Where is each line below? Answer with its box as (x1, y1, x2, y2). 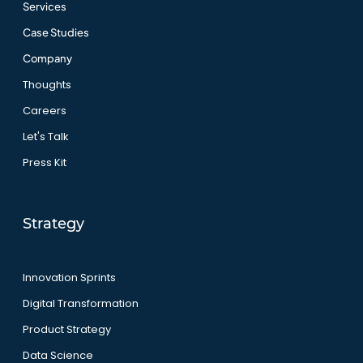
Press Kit (22, 154, 66, 170)
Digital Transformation (22, 295, 139, 311)
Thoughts (22, 76, 71, 92)
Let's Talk (22, 128, 69, 144)
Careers (22, 102, 66, 118)
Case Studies (22, 25, 89, 39)
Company (22, 51, 72, 65)
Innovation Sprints (22, 269, 116, 285)
